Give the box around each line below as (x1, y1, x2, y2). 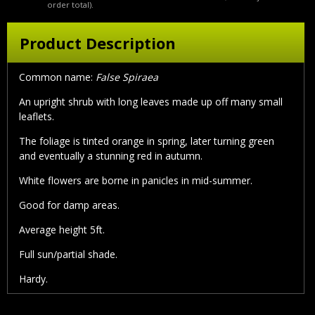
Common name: (19, 70, 96, 84)
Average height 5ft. (19, 223, 105, 237)
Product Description (19, 32, 176, 53)
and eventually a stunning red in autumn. (19, 149, 202, 163)
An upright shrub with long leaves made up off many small (19, 95, 283, 109)
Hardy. (19, 272, 48, 286)
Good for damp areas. (19, 198, 120, 212)
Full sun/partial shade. (19, 247, 117, 262)
